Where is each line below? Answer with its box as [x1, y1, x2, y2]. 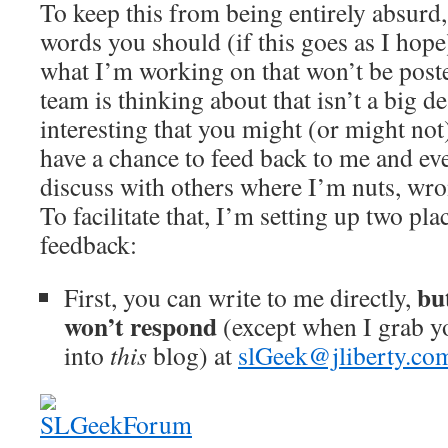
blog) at [147, 337, 238, 372]
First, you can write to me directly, [64, 279, 417, 314]
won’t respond [64, 306, 217, 345]
